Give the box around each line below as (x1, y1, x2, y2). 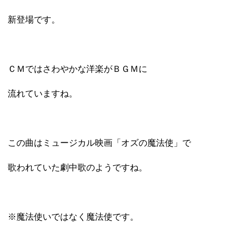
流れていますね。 (8, 88, 78, 99)
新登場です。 (8, 14, 60, 25)
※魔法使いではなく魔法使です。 (8, 212, 139, 222)
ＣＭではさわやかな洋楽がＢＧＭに (8, 64, 147, 74)
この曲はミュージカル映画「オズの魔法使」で (8, 138, 191, 148)
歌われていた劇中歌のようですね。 (8, 162, 147, 172)
